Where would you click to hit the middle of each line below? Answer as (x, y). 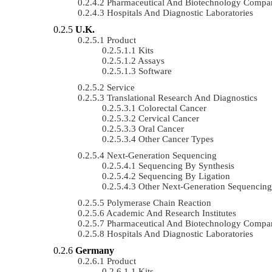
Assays (151, 60)
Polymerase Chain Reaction (159, 202)
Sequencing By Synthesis (186, 165)
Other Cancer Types (176, 139)
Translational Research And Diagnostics (182, 97)
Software (155, 71)
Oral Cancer (161, 128)
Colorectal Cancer (172, 108)
